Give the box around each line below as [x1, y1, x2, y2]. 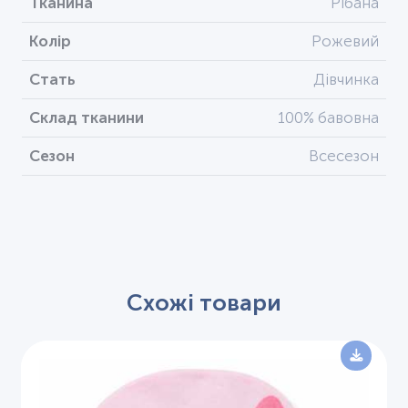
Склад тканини [29, 107, 144, 127]
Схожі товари [127, 288, 281, 317]
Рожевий [311, 31, 379, 50]
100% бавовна [278, 107, 379, 127]
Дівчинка [313, 69, 379, 88]
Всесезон [309, 146, 379, 165]
